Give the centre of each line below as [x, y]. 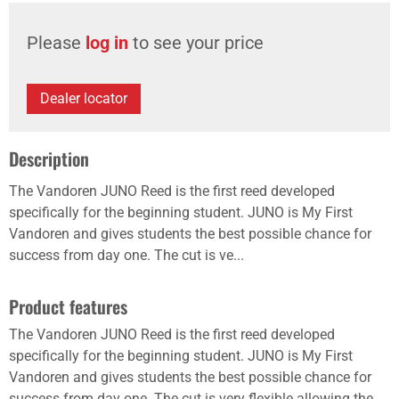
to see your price [196, 43]
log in [107, 43]
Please [56, 43]
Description [49, 159]
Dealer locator [84, 98]
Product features [68, 306]
